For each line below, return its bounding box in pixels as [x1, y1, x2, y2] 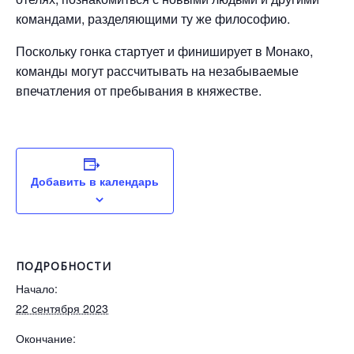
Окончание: [16, 330, 76, 347]
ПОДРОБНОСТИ [16, 258, 111, 274]
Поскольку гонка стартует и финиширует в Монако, [16, 42, 313, 61]
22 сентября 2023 [16, 300, 108, 317]
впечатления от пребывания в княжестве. [16, 81, 262, 100]
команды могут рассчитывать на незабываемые [16, 62, 299, 81]
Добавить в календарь [31, 173, 159, 190]
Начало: [16, 281, 58, 297]
